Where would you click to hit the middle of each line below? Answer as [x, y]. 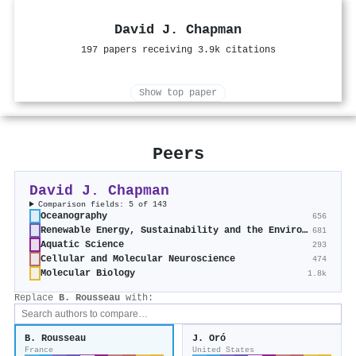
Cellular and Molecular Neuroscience [138, 259]
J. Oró [209, 339]
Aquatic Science [82, 245]
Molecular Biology [88, 274]
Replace [37, 298]
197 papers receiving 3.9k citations [178, 50]
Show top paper [178, 93]
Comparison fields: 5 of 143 [103, 205]
